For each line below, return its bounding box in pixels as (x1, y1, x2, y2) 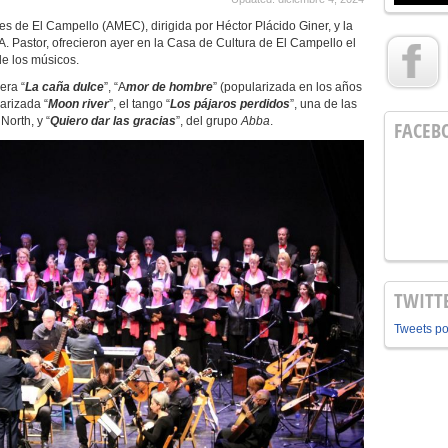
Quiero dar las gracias (50, 114, 176, 128)
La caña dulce (25, 80, 104, 94)
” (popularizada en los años (213, 80, 362, 94)
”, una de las (290, 97, 357, 111)
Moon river (48, 97, 109, 111)
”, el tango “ (109, 97, 170, 111)
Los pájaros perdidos (170, 97, 290, 111)
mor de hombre (126, 80, 213, 94)
